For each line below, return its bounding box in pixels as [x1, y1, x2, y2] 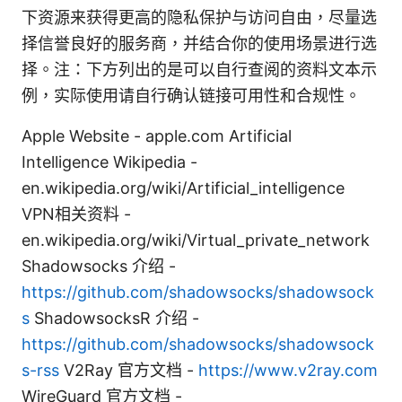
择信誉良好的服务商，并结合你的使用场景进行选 [22, 34, 377, 54]
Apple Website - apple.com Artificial [22, 127, 292, 146]
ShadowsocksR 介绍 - [30, 309, 199, 328]
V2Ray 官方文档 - [59, 361, 198, 380]
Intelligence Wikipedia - [22, 153, 197, 172]
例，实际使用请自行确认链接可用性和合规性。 [22, 86, 361, 106]
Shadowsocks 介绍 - [22, 257, 176, 276]
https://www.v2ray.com [198, 361, 378, 380]
